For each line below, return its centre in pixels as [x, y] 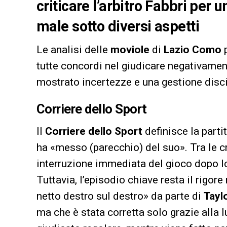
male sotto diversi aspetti [118, 27]
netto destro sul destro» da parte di [120, 196]
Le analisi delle [73, 50]
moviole [130, 50]
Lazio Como [193, 50]
